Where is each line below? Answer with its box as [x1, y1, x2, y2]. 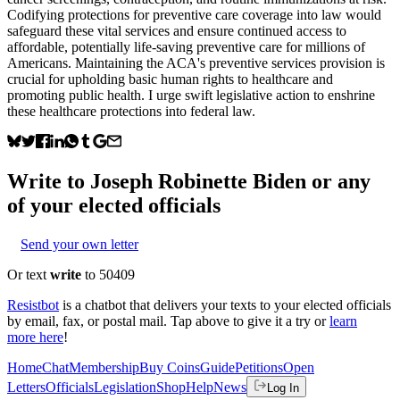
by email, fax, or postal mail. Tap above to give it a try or [7, 312, 326, 329]
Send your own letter [21, 236, 138, 252]
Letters [7, 379, 46, 395]
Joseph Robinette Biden [90, 169, 306, 193]
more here [7, 329, 63, 345]
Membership [69, 359, 139, 375]
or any [306, 169, 371, 193]
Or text [7, 266, 50, 282]
